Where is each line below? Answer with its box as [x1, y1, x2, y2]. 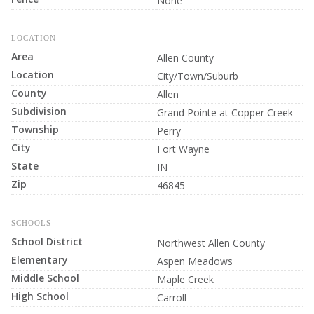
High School [11, 289, 69, 303]
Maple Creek [157, 272, 214, 286]
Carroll [157, 290, 186, 304]
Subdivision [11, 104, 67, 118]
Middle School [11, 271, 79, 285]
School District [11, 234, 83, 248]
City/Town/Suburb [157, 69, 238, 83]
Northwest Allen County [157, 235, 265, 250]
